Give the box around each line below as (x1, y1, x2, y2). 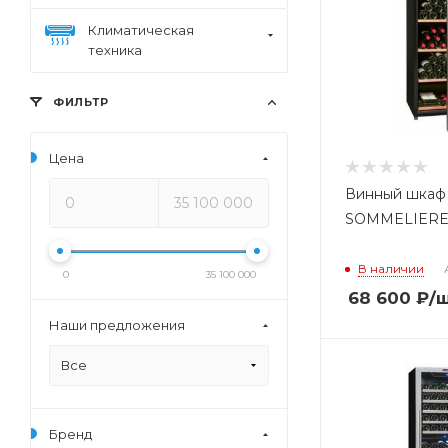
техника (88, 42, 142, 58)
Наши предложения (49, 317, 185, 333)
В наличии (358, 261, 424, 277)
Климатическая (88, 22, 194, 38)
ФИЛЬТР (49, 95, 109, 109)
